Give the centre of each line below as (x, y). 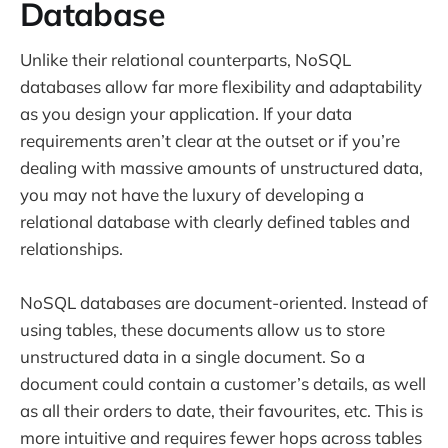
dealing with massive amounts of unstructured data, (221, 167)
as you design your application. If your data (186, 113)
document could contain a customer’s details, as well (223, 384)
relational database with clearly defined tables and (215, 221)
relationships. (71, 248)
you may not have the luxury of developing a (192, 194)
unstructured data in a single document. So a (192, 357)
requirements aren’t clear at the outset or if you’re (210, 140)
